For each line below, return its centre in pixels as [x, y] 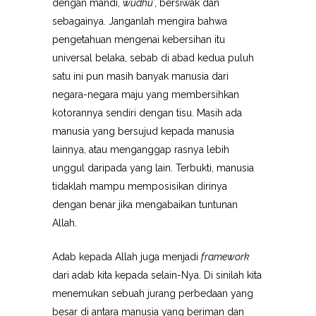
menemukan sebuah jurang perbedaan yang [153, 293]
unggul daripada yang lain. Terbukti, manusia [153, 168]
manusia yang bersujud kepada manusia [143, 131]
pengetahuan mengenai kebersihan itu [139, 39]
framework [225, 257]
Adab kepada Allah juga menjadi [127, 257]
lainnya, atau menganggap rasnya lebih [141, 150]
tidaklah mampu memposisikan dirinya [140, 186]
